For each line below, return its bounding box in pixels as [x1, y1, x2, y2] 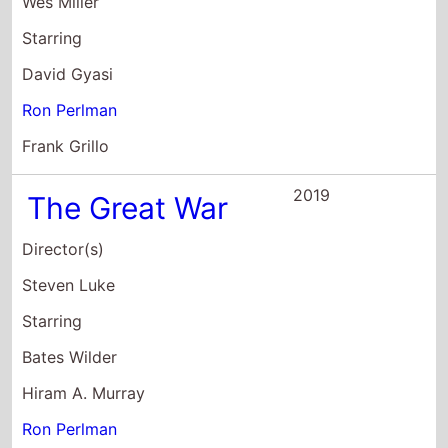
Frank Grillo [22, 135, 110, 156]
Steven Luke [22, 274, 116, 295]
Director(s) [22, 238, 105, 259]
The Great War [27, 189, 229, 226]
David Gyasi [22, 63, 114, 84]
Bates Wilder [22, 346, 118, 367]
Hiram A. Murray [22, 382, 146, 403]
